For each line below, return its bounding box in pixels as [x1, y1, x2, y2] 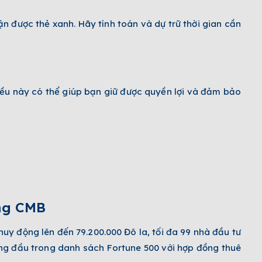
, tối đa [147, 226, 181, 237]
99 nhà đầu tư [180, 226, 241, 237]
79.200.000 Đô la [76, 226, 148, 237]
